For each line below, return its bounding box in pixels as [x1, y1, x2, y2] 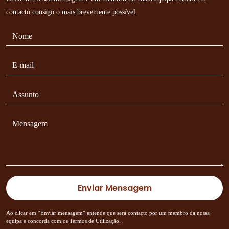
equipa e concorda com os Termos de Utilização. [6, 218, 121, 224]
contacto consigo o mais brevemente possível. [6, 8, 138, 16]
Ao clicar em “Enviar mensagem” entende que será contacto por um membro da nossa [6, 210, 210, 216]
